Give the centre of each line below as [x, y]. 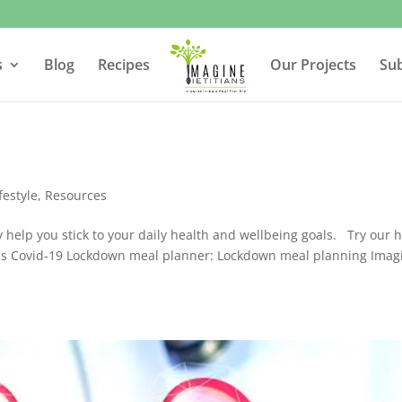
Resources [76, 195]
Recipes [123, 65]
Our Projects [314, 65]
